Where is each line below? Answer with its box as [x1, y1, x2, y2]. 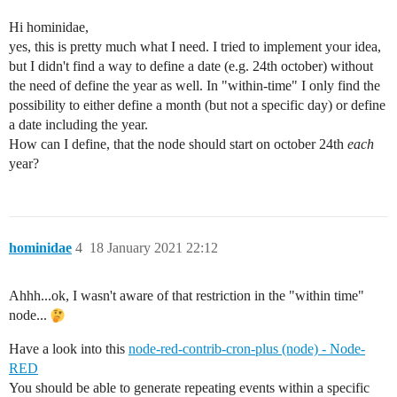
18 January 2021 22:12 [90, 240, 218, 255]
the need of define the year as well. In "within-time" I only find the [9, 78, 380, 93]
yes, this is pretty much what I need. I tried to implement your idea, [9, 39, 381, 54]
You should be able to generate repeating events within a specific [9, 380, 370, 395]
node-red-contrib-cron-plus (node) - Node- [128, 341, 365, 356]
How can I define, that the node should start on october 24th [9, 136, 347, 152]
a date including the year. [9, 117, 148, 132]
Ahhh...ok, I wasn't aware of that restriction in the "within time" [9, 288, 364, 303]
